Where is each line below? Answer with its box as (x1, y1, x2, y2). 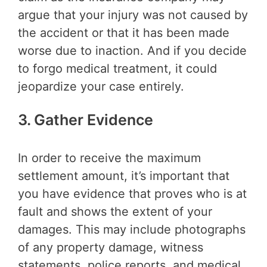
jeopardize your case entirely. (18, 79, 184, 94)
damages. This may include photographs (18, 222, 246, 237)
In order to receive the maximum (18, 150, 201, 165)
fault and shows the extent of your (18, 204, 212, 219)
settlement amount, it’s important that (18, 168, 229, 183)
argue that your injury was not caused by (18, 8, 248, 23)
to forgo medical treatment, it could (18, 61, 217, 76)
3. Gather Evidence (18, 111, 153, 129)
